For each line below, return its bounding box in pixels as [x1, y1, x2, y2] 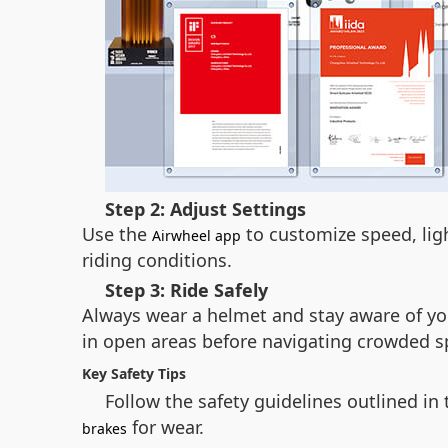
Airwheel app [152, 226, 241, 245]
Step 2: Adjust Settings [105, 197, 306, 221]
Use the [82, 222, 152, 246]
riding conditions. [82, 248, 232, 272]
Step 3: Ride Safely [105, 278, 268, 302]
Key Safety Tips [82, 364, 186, 383]
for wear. [127, 415, 204, 439]
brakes [82, 419, 127, 438]
